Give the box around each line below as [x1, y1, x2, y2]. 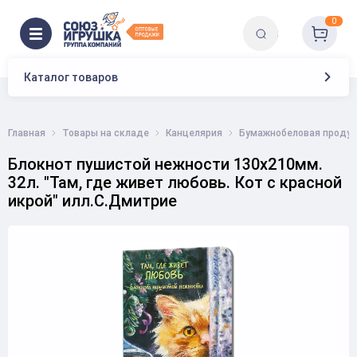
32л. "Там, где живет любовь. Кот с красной [8, 172, 342, 192]
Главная [8, 127, 45, 139]
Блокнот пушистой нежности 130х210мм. [8, 154, 323, 174]
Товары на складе [62, 127, 149, 139]
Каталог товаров [24, 70, 118, 84]
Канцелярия [166, 127, 222, 139]
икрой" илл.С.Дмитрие [8, 190, 177, 210]
